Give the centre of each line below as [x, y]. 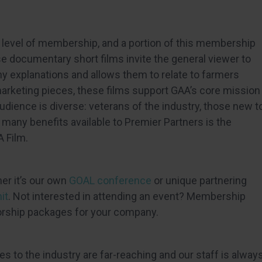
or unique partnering [199, 180]
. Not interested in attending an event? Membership [127, 196]
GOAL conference [110, 180]
